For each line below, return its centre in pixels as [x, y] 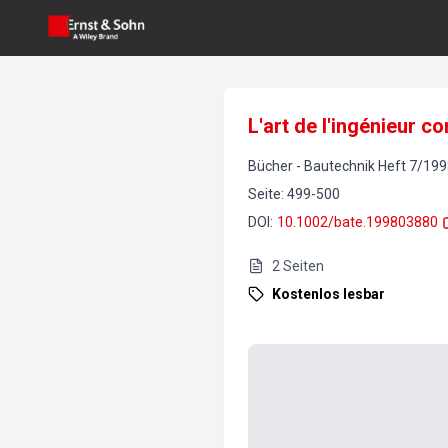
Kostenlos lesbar [328, 294]
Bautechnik [339, 166]
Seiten [303, 266]
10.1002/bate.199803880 [357, 222]
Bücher [270, 166]
